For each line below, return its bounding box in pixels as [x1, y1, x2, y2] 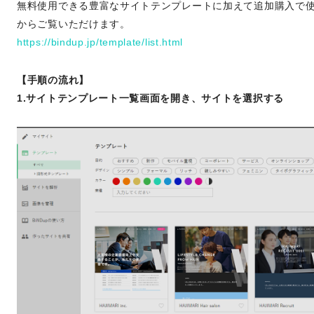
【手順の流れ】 [17, 74, 89, 86]
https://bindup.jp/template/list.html [17, 36, 184, 48]
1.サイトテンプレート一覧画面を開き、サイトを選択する [17, 92, 284, 104]
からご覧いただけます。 [17, 18, 130, 29]
